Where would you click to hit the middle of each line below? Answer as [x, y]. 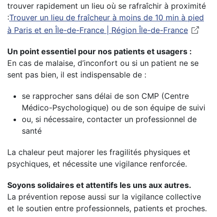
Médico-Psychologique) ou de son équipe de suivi [114, 108]
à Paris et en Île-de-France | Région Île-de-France [98, 30]
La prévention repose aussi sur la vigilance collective [104, 197]
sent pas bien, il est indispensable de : [77, 75]
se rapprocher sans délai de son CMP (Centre [105, 96]
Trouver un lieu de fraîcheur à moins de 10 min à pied [107, 17]
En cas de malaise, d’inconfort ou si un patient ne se [103, 63]
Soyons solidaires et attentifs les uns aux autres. [99, 185]
